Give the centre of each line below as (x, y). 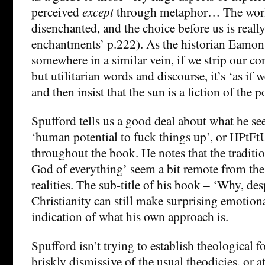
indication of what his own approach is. (130, 216)
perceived (57, 11)
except (99, 11)
